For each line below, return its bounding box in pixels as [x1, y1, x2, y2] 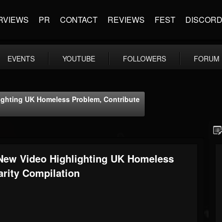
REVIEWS [108, 14, 145, 25]
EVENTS [7, 54, 35, 63]
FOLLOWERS [123, 54, 166, 63]
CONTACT [60, 14, 98, 25]
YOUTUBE [62, 54, 95, 63]
